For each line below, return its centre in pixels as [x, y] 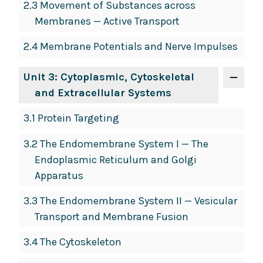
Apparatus [59, 175]
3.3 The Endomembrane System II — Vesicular [130, 200]
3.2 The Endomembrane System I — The [116, 144]
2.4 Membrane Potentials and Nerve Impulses [131, 46]
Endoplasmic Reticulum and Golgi [115, 159]
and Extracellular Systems [103, 92]
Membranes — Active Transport [107, 21]
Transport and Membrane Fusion [111, 216]
